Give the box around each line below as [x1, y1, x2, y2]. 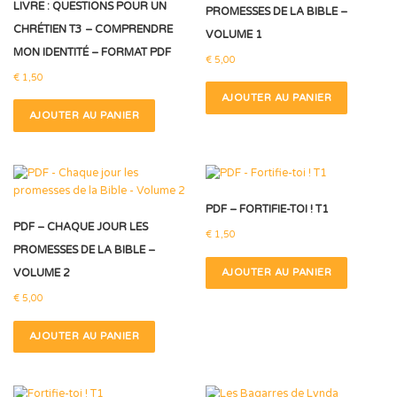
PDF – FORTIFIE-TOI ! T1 [206, 202, 330, 216]
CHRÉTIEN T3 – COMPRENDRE [13, 22, 173, 36]
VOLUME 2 [13, 266, 70, 280]
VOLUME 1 [206, 27, 263, 42]
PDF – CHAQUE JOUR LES [13, 220, 148, 234]
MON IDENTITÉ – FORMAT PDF [13, 45, 171, 59]
